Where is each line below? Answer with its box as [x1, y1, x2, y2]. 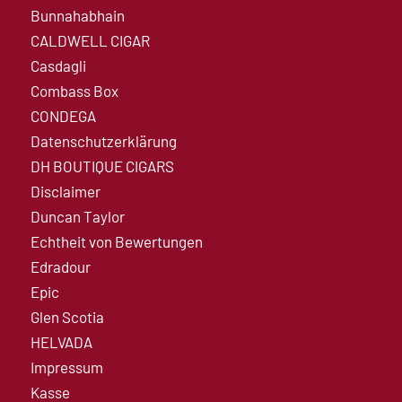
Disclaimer [30, 181, 100, 200]
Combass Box [30, 81, 118, 100]
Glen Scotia [30, 307, 104, 326]
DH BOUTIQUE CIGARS [30, 156, 174, 175]
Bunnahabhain [30, 5, 125, 24]
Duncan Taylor [30, 206, 125, 225]
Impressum [30, 357, 103, 376]
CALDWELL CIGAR [30, 31, 150, 49]
